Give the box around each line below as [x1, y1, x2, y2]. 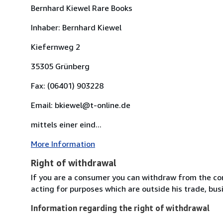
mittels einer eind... [31, 119, 102, 129]
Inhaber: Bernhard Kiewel [31, 22, 121, 32]
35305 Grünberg [31, 61, 90, 71]
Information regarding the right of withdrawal [31, 203, 210, 213]
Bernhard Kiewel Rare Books [31, 2, 132, 13]
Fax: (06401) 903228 [31, 80, 104, 91]
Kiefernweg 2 [31, 41, 80, 52]
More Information [31, 138, 95, 149]
